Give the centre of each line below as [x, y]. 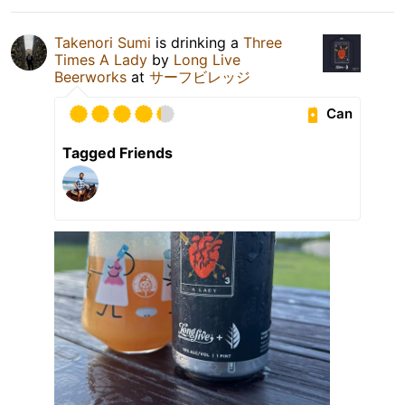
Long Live [207, 59]
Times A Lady [101, 59]
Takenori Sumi [103, 42]
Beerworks [90, 76]
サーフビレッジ [200, 76]
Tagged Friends [118, 152]
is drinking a [197, 42]
